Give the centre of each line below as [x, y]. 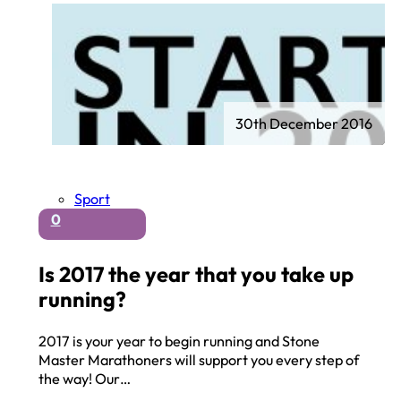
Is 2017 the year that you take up [196, 273]
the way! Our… [85, 379]
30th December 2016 [304, 123]
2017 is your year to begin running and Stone [179, 341]
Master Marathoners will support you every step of [199, 360]
